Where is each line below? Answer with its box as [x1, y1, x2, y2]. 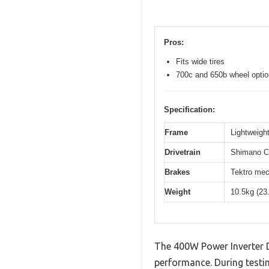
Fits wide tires [176, 56, 225, 66]
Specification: [164, 104, 215, 114]
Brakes [165, 167, 190, 177]
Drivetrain [165, 147, 201, 157]
